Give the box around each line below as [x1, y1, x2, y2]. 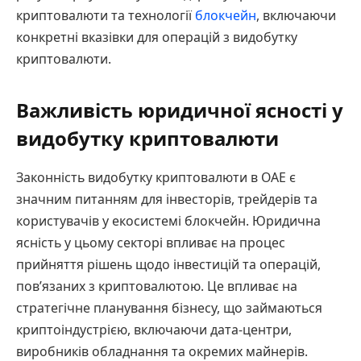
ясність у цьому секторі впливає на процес [16, 234, 285, 252]
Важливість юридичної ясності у [16, 97, 343, 124]
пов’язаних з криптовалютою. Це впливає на [16, 277, 297, 296]
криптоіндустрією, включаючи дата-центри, [16, 321, 292, 339]
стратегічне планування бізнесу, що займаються [16, 299, 322, 317]
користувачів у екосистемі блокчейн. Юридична [16, 212, 321, 230]
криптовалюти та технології [16, 6, 195, 24]
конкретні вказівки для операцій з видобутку [16, 28, 297, 46]
